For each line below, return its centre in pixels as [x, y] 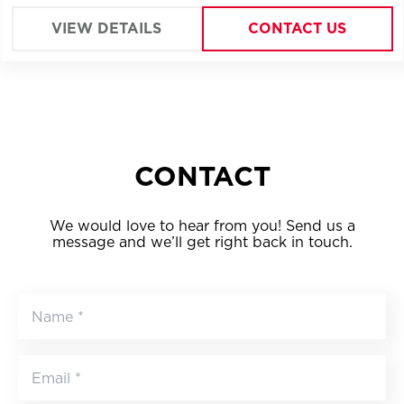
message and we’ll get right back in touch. [202, 242]
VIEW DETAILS [107, 28]
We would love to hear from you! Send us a [202, 226]
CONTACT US [298, 28]
